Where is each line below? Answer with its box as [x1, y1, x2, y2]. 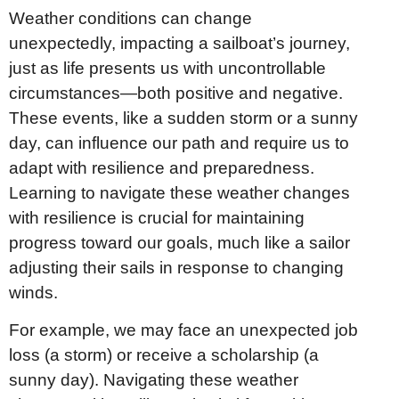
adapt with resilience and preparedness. [9, 158, 314, 177]
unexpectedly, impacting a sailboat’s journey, [9, 33, 350, 53]
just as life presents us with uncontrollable [9, 58, 326, 77]
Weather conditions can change [9, 8, 252, 28]
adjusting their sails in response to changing [9, 257, 344, 277]
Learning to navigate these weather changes [9, 183, 350, 202]
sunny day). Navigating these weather [9, 370, 298, 390]
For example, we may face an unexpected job [9, 321, 358, 340]
